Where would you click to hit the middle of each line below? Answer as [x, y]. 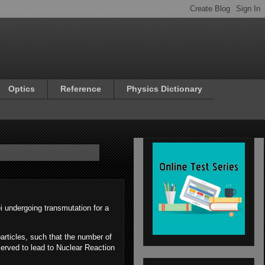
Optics [22, 89]
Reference [81, 89]
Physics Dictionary [164, 89]
